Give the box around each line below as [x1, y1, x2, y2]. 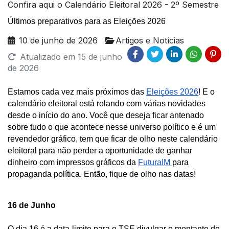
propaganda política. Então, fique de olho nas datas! [8, 169, 196, 178]
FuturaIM [138, 157, 172, 167]
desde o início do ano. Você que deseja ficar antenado [8, 110, 204, 120]
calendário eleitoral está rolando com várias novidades [8, 99, 205, 108]
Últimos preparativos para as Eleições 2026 [8, 16, 166, 26]
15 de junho [77, 51, 122, 62]
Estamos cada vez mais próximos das [8, 87, 146, 96]
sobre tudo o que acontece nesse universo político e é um [8, 122, 216, 131]
